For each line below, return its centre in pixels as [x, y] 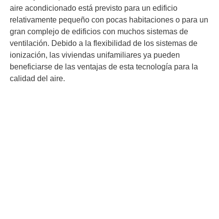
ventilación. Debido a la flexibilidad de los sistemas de [104, 44]
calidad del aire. [37, 79]
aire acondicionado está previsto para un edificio [94, 8]
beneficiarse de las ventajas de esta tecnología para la [104, 67]
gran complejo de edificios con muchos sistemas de [99, 32]
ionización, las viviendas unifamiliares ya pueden [95, 55]
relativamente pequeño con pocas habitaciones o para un [109, 20]
